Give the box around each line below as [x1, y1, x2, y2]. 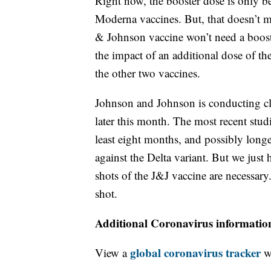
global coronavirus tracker [130, 244, 261, 261]
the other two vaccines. [95, 65, 200, 80]
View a [95, 244, 130, 260]
